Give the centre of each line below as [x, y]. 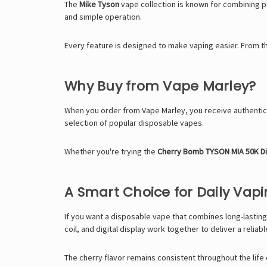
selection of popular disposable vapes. [134, 123]
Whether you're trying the [111, 152]
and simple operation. [103, 17]
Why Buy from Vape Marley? [160, 86]
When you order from [103, 111]
